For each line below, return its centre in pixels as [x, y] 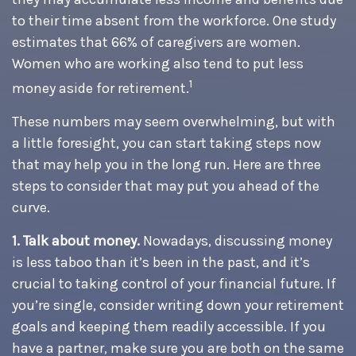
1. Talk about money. [76, 241]
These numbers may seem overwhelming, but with [174, 122]
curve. [31, 207]
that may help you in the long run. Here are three [166, 164]
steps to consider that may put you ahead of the [166, 186]
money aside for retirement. [101, 88]
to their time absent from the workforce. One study [174, 21]
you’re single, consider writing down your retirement [178, 305]
